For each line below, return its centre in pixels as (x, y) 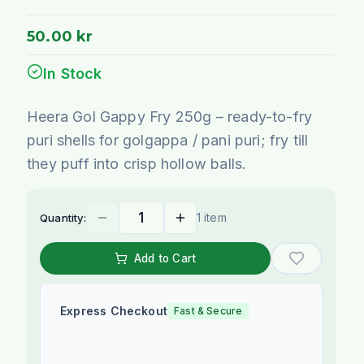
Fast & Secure (208, 310)
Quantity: (63, 217)
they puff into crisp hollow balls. (137, 163)
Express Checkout (114, 310)
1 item (211, 217)
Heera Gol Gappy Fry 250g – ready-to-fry (170, 116)
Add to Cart (165, 258)
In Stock (73, 73)
